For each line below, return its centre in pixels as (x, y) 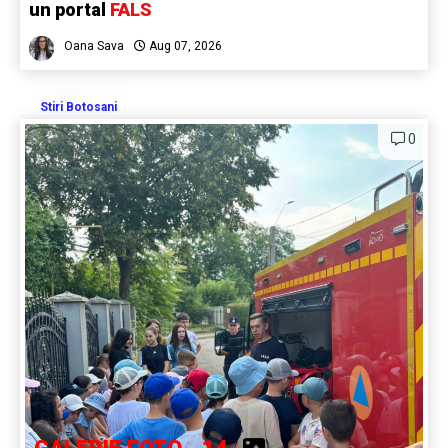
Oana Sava (94, 45)
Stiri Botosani (78, 106)
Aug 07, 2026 (184, 45)
